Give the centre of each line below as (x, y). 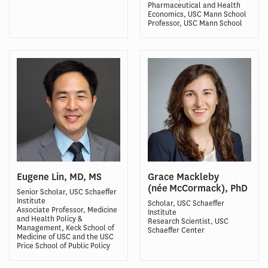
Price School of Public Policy (63, 245)
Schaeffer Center (176, 230)
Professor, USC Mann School (195, 23)
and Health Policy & (50, 218)
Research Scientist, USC (188, 221)
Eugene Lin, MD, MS (59, 176)
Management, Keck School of (66, 227)
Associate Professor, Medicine (67, 209)
